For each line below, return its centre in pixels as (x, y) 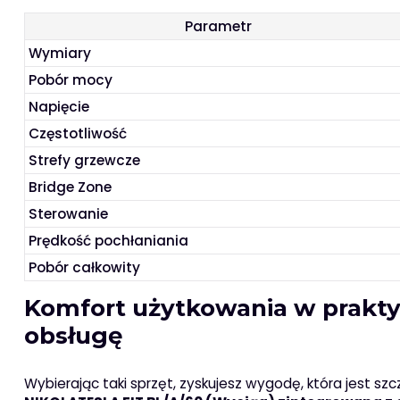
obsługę (73, 336)
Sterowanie (69, 214)
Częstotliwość (78, 134)
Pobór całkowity (85, 268)
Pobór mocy (71, 80)
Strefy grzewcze (85, 161)
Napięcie (59, 107)
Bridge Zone (71, 187)
